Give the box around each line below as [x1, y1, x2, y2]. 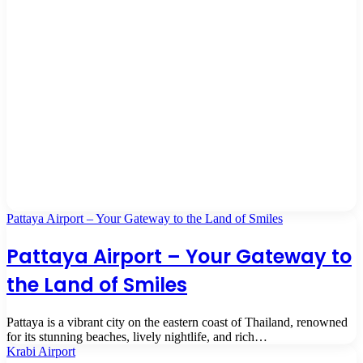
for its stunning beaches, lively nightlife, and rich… [6, 329, 267, 344]
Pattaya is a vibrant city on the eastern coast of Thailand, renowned [6, 314, 348, 329]
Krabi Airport [6, 344, 75, 358]
